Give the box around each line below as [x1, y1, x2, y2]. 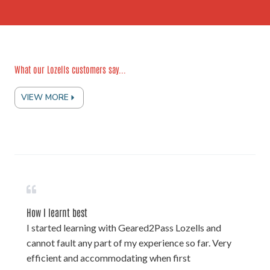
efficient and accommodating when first [27, 251, 190, 263]
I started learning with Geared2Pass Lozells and [27, 221, 221, 233]
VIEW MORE [21, 92, 69, 104]
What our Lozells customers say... [14, 63, 126, 75]
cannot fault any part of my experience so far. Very [27, 236, 231, 248]
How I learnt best [27, 206, 87, 218]
